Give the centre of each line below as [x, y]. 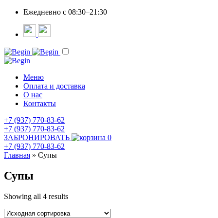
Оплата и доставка [54, 86]
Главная [17, 155]
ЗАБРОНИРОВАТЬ [37, 137]
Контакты [40, 103]
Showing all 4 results [36, 196]
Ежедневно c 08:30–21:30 [65, 12]
